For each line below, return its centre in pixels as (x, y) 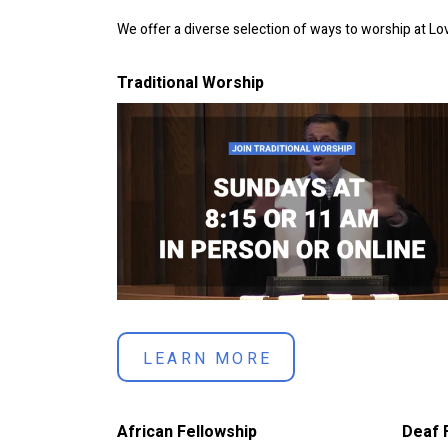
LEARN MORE (207, 358)
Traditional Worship (190, 83)
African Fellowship (187, 431)
